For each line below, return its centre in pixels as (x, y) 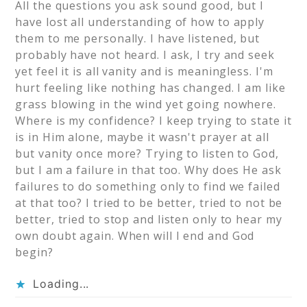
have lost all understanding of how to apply (140, 22)
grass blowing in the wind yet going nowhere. (146, 105)
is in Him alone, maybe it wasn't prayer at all (142, 137)
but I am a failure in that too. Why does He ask (148, 170)
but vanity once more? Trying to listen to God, (147, 154)
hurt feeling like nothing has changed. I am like (150, 88)
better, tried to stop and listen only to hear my (149, 220)
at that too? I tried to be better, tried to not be (149, 203)
